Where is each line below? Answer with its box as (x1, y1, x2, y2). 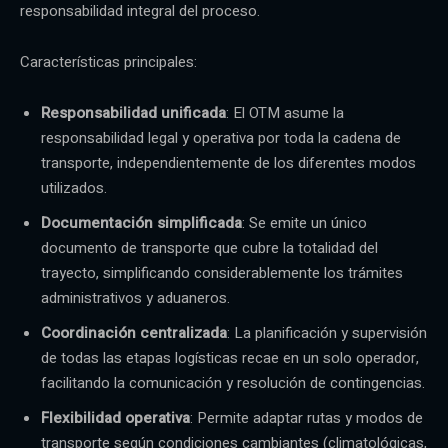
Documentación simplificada (41, 211, 242, 234)
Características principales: (20, 50, 197, 73)
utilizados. (41, 176, 107, 199)
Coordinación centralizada (41, 321, 227, 344)
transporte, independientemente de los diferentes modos (41, 151, 416, 174)
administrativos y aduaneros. (41, 286, 230, 309)
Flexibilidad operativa (41, 406, 190, 429)
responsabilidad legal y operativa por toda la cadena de (41, 126, 401, 149)
